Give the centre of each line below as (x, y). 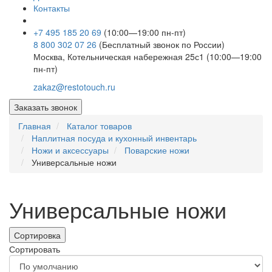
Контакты (52, 8)
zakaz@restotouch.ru (74, 87)
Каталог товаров (99, 126)
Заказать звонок (46, 107)
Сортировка (37, 235)
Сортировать (35, 249)
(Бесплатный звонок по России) (162, 45)
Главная (35, 126)
